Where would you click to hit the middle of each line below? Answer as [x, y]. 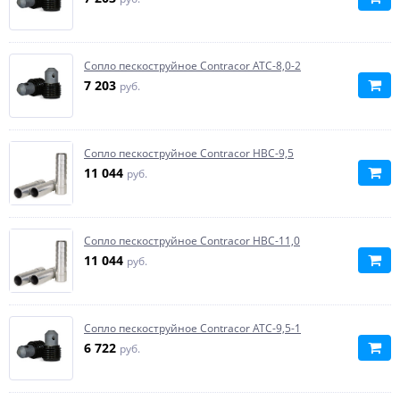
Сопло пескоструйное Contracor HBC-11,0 [192, 241]
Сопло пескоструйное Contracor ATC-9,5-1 [192, 328]
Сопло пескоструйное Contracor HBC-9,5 [189, 153]
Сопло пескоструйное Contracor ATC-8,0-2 [192, 66]
